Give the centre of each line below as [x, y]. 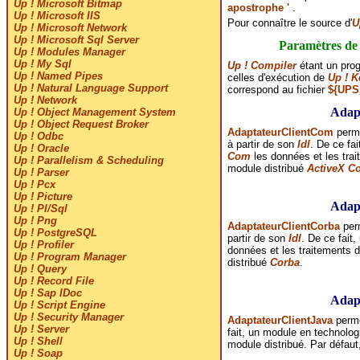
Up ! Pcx [34, 185]
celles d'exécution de [277, 77]
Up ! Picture [43, 197]
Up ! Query [40, 269]
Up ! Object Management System [94, 112]
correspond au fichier [277, 89]
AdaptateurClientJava [280, 320]
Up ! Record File [53, 281]
